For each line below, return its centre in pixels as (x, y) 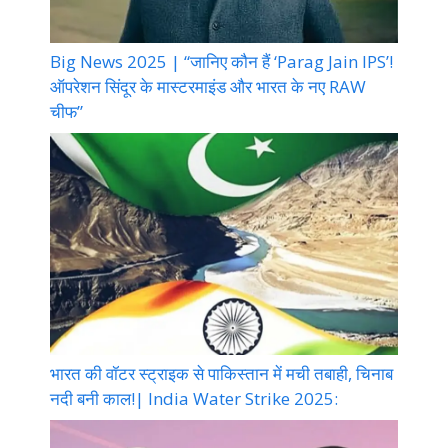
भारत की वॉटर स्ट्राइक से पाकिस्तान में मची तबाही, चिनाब (221, 374)
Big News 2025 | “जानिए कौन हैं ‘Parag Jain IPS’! (221, 62)
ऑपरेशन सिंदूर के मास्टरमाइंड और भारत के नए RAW (208, 87)
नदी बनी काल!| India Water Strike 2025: (194, 399)
